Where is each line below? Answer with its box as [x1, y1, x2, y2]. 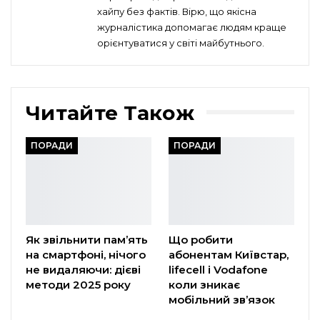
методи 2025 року [26, 278, 131, 292]
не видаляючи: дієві [26, 263, 141, 277]
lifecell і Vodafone [169, 263, 268, 277]
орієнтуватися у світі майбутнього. [97, 36, 264, 49]
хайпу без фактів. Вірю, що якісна [97, 5, 256, 17]
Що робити [169, 233, 233, 247]
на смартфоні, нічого [26, 248, 146, 262]
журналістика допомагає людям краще [97, 21, 286, 33]
